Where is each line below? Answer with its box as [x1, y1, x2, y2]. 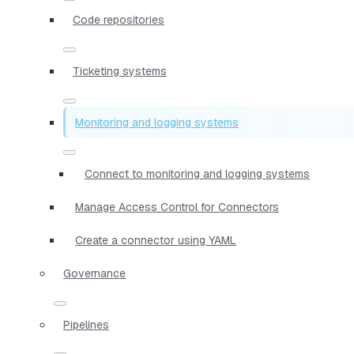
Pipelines [63, 317, 109, 332]
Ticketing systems [73, 63, 167, 78]
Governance [63, 265, 126, 281]
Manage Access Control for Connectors [75, 199, 279, 214]
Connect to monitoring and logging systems [85, 166, 310, 181]
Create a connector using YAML [75, 232, 236, 247]
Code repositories [73, 12, 164, 27]
